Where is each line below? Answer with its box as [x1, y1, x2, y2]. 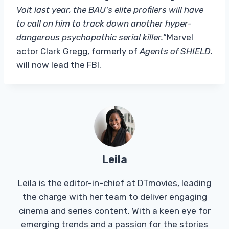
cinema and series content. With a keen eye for [18, 205, 211, 216]
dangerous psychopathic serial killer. [16, 32, 163, 42]
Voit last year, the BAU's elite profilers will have [16, 4, 203, 15]
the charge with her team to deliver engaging [22, 191, 207, 202]
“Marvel [163, 32, 193, 42]
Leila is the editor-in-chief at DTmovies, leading [18, 177, 211, 188]
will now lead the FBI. [16, 59, 101, 70]
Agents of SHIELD [140, 45, 211, 56]
